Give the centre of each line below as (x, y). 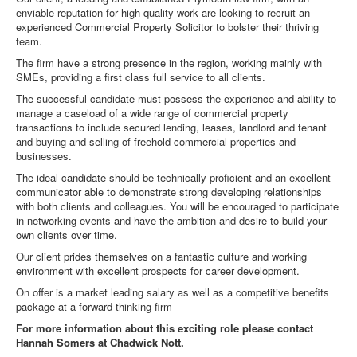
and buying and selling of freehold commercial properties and (156, 141)
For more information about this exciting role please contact (165, 328)
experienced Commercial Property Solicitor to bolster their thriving (167, 27)
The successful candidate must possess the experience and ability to (176, 98)
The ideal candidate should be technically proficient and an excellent (173, 177)
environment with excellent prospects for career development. (159, 271)
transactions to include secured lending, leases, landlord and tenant (171, 127)
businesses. (44, 156)
